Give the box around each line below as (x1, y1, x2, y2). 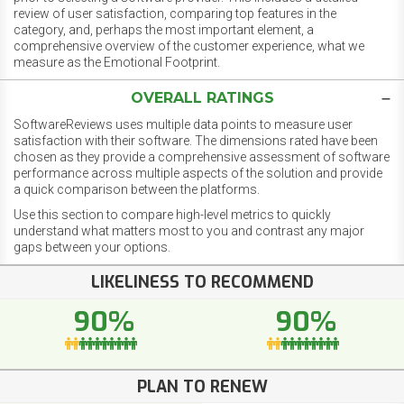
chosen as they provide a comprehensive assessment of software (14, 150, 390, 165)
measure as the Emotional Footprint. (14, 55, 220, 70)
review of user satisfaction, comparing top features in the (14, 6, 336, 22)
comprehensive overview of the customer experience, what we (14, 39, 364, 54)
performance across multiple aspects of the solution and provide (14, 166, 382, 181)
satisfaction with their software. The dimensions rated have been (14, 133, 378, 149)
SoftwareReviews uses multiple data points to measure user (14, 117, 353, 133)
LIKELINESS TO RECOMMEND (90, 271, 314, 294)
